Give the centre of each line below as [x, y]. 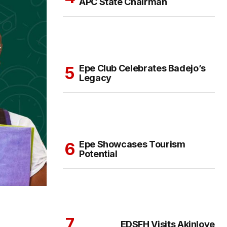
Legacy [95, 78]
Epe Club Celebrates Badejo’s [142, 68]
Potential [98, 154]
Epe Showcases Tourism [132, 144]
